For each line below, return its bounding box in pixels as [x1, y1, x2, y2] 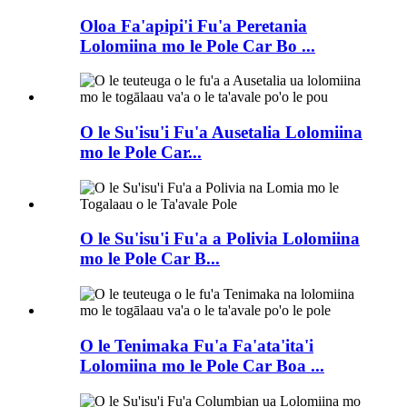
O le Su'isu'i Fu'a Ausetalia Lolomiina [80, 122, 362, 142]
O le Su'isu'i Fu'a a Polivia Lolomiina [80, 229, 360, 249]
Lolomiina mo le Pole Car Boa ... [80, 355, 324, 375]
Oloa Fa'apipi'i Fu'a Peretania [80, 15, 307, 35]
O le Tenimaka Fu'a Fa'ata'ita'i [80, 335, 313, 355]
